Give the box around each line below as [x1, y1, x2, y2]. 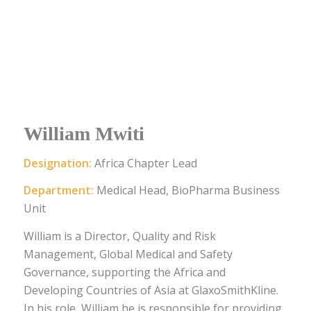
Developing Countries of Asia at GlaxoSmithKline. [23, 282, 278, 298]
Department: [23, 183, 96, 199]
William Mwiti [23, 123, 144, 145]
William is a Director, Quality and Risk [23, 228, 216, 244]
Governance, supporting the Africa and [23, 264, 226, 280]
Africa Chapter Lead [94, 155, 197, 171]
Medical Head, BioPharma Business [96, 183, 280, 199]
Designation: [23, 155, 94, 171]
